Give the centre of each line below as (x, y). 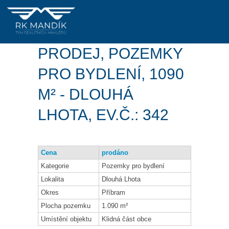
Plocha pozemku (66, 206)
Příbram (113, 193)
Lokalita (52, 179)
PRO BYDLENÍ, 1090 (111, 74)
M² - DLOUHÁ (86, 95)
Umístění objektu (66, 219)
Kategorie (55, 166)
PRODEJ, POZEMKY (110, 54)
